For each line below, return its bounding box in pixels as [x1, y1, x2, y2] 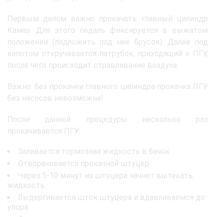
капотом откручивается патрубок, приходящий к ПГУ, [7, 48, 208, 58]
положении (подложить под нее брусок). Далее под [7, 37, 208, 46]
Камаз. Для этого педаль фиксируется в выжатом [7, 25, 208, 35]
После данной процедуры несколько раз [7, 114, 208, 124]
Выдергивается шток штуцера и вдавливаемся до [18, 192, 205, 202]
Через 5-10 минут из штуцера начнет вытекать [18, 170, 193, 180]
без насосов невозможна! [7, 93, 103, 103]
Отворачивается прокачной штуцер [18, 158, 149, 168]
